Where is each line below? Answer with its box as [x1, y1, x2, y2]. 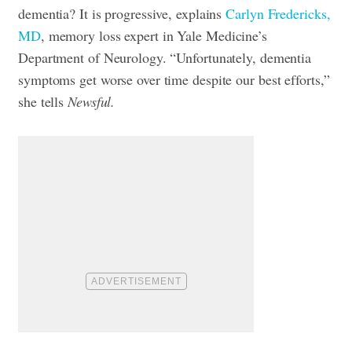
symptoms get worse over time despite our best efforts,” [18, 69, 330, 89]
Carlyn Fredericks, [225, 3, 331, 23]
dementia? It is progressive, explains [18, 3, 226, 23]
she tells [18, 91, 68, 111]
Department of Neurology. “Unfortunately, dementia [18, 47, 312, 67]
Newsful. [68, 91, 115, 111]
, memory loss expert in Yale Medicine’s [40, 25, 267, 45]
